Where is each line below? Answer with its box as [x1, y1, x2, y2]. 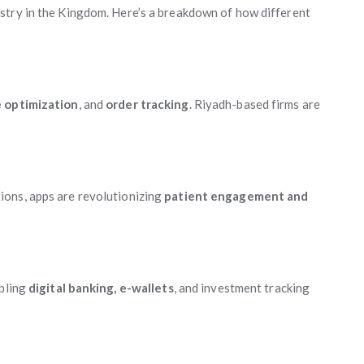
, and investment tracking [173, 280, 310, 295]
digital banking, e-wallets [28, 280, 174, 295]
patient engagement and [164, 188, 309, 203]
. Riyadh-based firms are [188, 97, 320, 111]
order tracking [106, 97, 189, 111]
